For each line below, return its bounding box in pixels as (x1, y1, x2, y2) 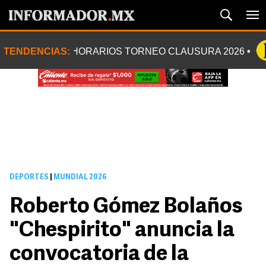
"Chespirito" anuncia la (9, 220, 235, 242)
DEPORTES (9, 174, 49, 181)
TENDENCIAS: (4, 46, 70, 56)
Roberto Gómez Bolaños (9, 197, 243, 218)
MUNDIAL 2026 (52, 174, 107, 181)
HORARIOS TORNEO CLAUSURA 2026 (71, 46, 245, 56)
